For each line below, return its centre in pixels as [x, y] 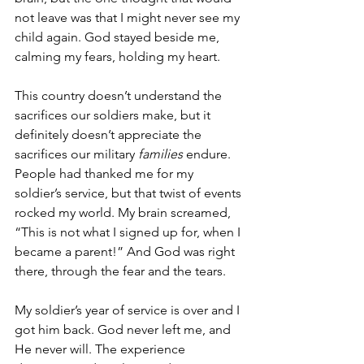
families [160, 154]
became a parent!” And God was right [126, 251]
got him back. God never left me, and [124, 329]
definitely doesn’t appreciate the [110, 134]
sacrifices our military [76, 154]
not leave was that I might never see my [129, 17]
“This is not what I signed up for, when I [129, 232]
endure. [208, 154]
